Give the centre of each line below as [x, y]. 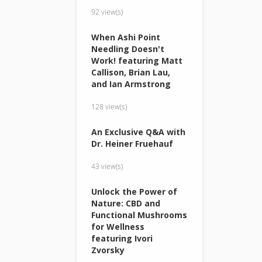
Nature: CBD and [126, 203]
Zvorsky [108, 250]
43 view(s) [107, 166]
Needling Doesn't [128, 49]
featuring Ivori [122, 238]
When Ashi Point [126, 37]
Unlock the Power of [135, 191]
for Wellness [118, 226]
